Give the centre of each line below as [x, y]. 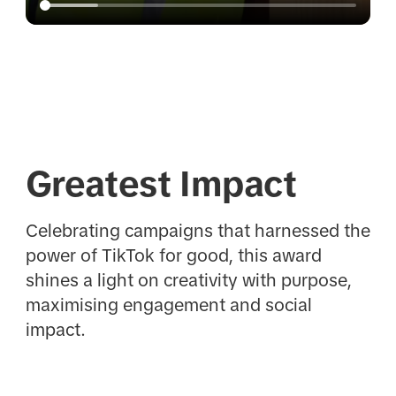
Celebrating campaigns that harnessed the [198, 230]
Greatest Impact [161, 184]
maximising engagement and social [168, 305]
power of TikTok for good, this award [173, 255]
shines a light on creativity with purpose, [188, 280]
